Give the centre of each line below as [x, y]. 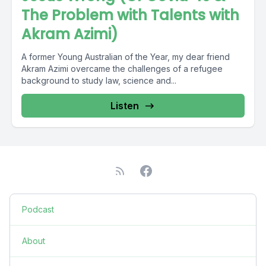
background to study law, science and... [99, 80]
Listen [125, 106]
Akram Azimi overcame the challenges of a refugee [122, 69]
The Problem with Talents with [130, 15]
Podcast [38, 209]
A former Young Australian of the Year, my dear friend [126, 57]
